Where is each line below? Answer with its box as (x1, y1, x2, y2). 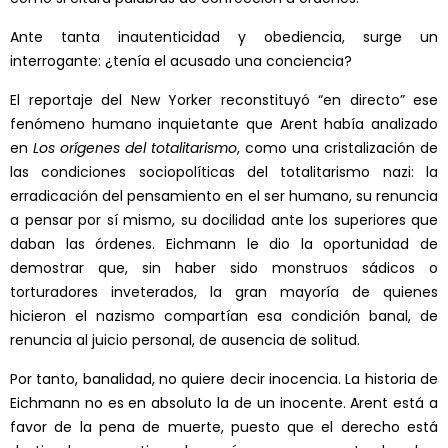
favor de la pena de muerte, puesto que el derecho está (10, 417, 438, 438)
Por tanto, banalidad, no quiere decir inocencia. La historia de (10, 369, 438, 390)
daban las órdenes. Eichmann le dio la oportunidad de (10, 234, 438, 255)
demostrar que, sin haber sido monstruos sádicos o (10, 258, 438, 279)
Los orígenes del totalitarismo (33, 138, 237, 159)
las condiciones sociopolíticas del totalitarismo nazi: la (10, 162, 438, 183)
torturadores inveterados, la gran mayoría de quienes (10, 282, 438, 303)
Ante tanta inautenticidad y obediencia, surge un (10, 27, 438, 48)
